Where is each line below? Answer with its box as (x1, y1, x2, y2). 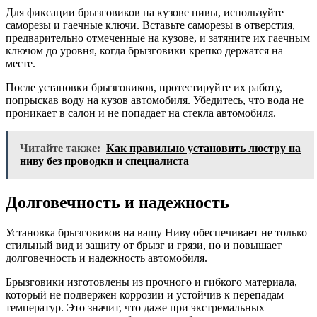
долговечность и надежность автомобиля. (6, 251, 207, 264)
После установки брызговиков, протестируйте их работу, (6, 81, 282, 94)
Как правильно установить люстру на (106, 142, 301, 155)
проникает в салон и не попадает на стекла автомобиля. (6, 107, 276, 120)
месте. (6, 57, 35, 70)
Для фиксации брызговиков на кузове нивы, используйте (6, 6, 284, 19)
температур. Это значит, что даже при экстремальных (6, 301, 265, 313)
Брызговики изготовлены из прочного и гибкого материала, (6, 275, 297, 288)
